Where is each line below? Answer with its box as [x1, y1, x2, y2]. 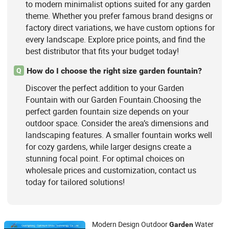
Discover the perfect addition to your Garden [25, 82, 184, 94]
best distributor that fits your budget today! [25, 45, 179, 57]
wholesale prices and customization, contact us [25, 165, 196, 176]
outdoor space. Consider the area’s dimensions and [25, 118, 209, 129]
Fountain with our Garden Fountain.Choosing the [25, 94, 201, 106]
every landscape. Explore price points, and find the [25, 33, 205, 45]
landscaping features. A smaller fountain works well [25, 129, 212, 141]
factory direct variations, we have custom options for [25, 21, 215, 33]
